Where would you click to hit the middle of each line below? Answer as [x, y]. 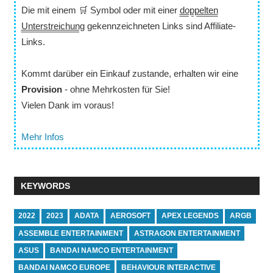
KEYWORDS [45, 186]
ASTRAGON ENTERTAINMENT [187, 233]
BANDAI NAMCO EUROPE [64, 267]
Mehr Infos [42, 136]
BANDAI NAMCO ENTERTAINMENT [111, 250]
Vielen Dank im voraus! [67, 105]
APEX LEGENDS [190, 216]
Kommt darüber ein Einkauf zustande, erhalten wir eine [129, 73]
